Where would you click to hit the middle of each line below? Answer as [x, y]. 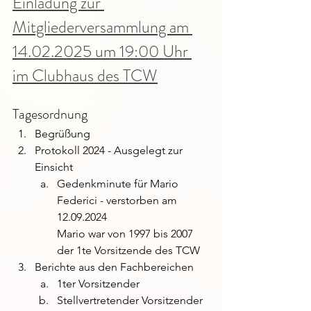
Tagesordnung [50, 114]
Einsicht [54, 167]
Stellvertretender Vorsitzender [130, 300]
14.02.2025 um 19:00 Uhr [102, 51]
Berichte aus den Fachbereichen [114, 267]
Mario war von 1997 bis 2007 [126, 234]
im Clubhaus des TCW [85, 76]
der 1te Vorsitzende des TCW [128, 250]
